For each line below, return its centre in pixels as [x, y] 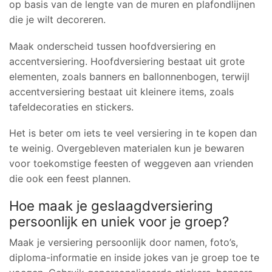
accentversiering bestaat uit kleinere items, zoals [121, 91]
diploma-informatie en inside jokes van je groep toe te [134, 257]
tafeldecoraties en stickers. [71, 107]
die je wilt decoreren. [57, 20]
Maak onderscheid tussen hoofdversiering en [112, 46]
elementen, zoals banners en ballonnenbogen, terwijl [129, 76]
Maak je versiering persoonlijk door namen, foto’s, [124, 242]
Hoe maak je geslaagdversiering [111, 205]
